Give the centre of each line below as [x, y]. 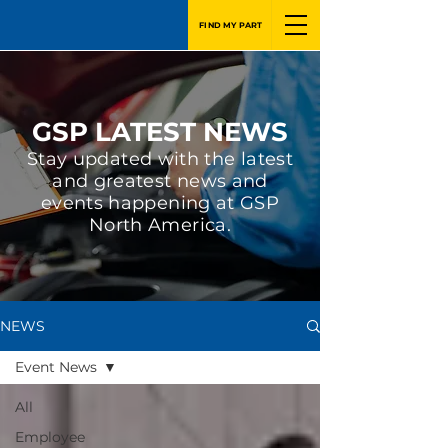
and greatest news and [160, 181]
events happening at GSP [160, 203]
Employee [50, 437]
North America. [160, 225]
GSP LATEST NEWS [160, 132]
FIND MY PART [231, 25]
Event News [56, 367]
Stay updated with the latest [160, 159]
